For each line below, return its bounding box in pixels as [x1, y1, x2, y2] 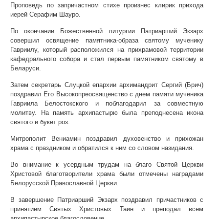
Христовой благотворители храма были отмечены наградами [10, 170, 204, 177]
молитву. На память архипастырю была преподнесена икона [10, 109, 204, 116]
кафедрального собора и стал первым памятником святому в [10, 55, 204, 63]
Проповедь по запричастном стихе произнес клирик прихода [10, 1, 204, 9]
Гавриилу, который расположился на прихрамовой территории [10, 46, 204, 53]
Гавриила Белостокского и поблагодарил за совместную [10, 100, 204, 107]
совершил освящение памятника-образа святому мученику [10, 37, 204, 44]
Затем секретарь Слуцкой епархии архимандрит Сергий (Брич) [10, 81, 204, 88]
